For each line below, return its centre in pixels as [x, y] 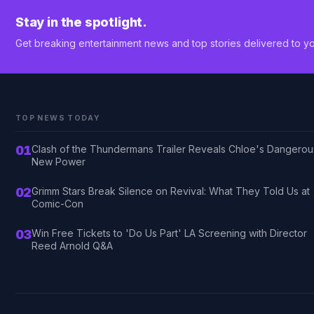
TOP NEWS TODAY [58, 118]
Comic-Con [57, 203]
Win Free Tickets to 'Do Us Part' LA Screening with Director [169, 233]
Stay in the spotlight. [82, 22]
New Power [58, 161]
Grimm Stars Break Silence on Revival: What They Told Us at [170, 191]
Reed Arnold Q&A [72, 245]
